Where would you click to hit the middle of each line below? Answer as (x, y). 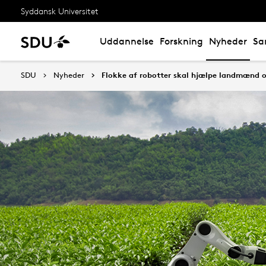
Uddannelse (127, 41)
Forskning (181, 41)
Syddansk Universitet (60, 11)
